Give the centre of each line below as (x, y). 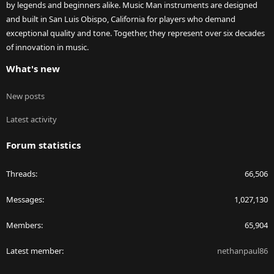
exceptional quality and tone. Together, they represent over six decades (135, 33)
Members (24, 225)
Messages (24, 200)
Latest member (34, 251)
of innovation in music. (47, 47)
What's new (33, 69)
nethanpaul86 (243, 251)
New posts (25, 96)
